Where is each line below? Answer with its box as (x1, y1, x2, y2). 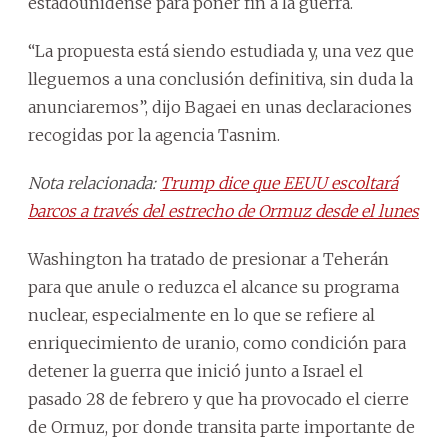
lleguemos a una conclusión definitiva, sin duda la (28, 68, 413, 89)
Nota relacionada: (28, 172, 160, 193)
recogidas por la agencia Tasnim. (28, 124, 280, 145)
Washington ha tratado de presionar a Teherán (28, 248, 389, 269)
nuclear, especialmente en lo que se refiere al (28, 304, 375, 325)
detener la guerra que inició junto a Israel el (28, 360, 363, 381)
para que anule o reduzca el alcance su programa (28, 276, 399, 297)
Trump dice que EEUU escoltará (160, 172, 398, 193)
